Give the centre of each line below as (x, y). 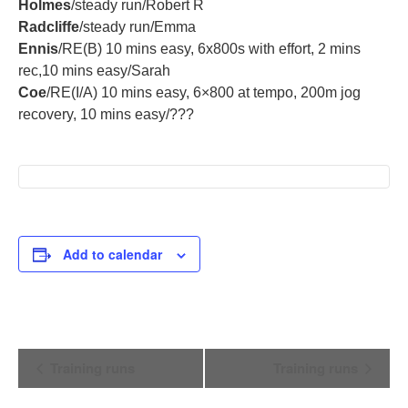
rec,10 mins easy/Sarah (94, 71)
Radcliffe (49, 27)
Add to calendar (112, 254)
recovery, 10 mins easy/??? (106, 115)
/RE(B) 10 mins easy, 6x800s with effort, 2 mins (209, 49)
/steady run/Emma (138, 27)
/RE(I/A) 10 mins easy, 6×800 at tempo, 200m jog (204, 93)
